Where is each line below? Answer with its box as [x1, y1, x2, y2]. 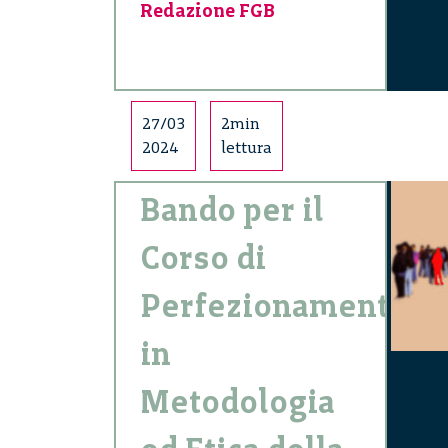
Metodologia [140, 383, 335, 422]
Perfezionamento [140, 287, 408, 326]
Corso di [140, 239, 266, 278]
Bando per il [140, 191, 324, 230]
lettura [221, 138, 272, 158]
